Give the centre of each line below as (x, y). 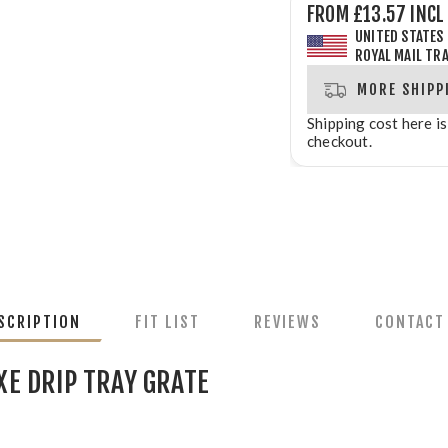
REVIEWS (287, 322)
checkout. (339, 141)
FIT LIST (167, 322)
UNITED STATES (399, 36)
